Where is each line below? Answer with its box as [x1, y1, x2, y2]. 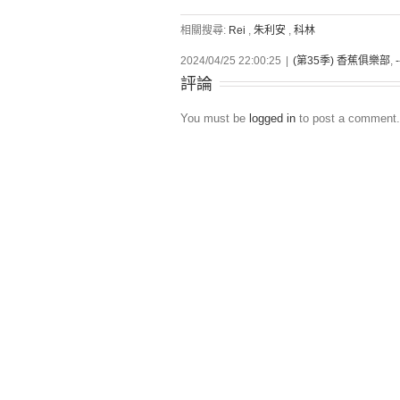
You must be [180, 112, 249, 125]
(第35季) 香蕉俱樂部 [293, 54, 390, 67]
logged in [249, 112, 296, 125]
